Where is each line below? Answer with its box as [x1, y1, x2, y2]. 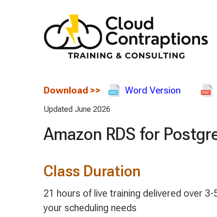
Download [43, 84, 88, 96]
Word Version [124, 84, 181, 96]
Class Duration [43, 162, 140, 180]
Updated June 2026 [43, 105, 110, 114]
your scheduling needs [43, 202, 137, 214]
